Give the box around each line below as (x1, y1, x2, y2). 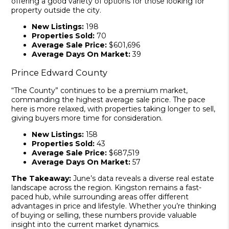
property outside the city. (11, 6, 102, 15)
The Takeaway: (11, 174, 72, 184)
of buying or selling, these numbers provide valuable (11, 211, 197, 220)
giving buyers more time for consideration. (11, 113, 163, 123)
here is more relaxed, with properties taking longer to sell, (11, 104, 216, 114)
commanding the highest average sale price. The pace (11, 95, 206, 105)
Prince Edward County (11, 67, 108, 78)
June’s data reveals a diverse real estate (71, 174, 215, 184)
